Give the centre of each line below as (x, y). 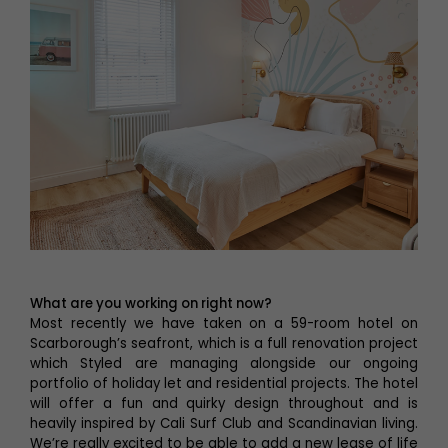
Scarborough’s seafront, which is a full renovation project (224, 343)
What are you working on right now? (151, 303)
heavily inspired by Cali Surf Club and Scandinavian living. (224, 423)
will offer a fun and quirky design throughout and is (224, 403)
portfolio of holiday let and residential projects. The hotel (224, 383)
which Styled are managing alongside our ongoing (224, 363)
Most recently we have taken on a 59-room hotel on (224, 323)
